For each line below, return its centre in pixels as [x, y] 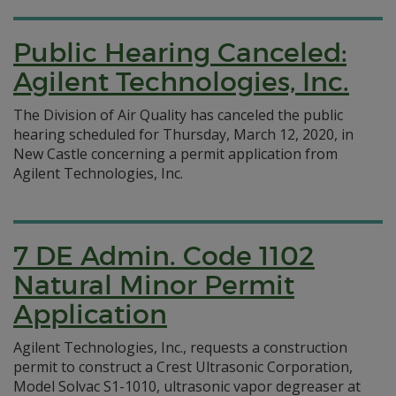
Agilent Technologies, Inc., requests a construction [180, 347]
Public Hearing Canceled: [180, 53]
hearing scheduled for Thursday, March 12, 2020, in [183, 134]
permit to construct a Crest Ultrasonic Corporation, [183, 367]
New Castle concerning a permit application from [175, 154]
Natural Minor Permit [154, 285]
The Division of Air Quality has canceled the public [178, 115]
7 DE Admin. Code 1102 [164, 256]
